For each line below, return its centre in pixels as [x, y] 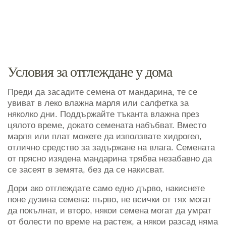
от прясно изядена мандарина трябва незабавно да [110, 158]
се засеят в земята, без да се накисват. [86, 169]
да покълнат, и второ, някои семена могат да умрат [109, 210]
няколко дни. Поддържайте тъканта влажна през [103, 114]
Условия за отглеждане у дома [90, 72]
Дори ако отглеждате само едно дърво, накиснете [106, 188]
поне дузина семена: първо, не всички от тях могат [109, 199]
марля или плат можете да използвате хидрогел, [105, 136]
